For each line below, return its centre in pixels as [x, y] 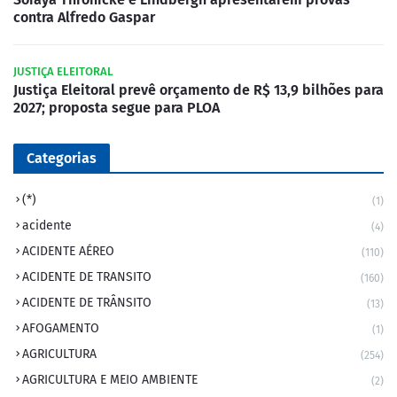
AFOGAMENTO [61, 328]
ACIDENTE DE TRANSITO [87, 276]
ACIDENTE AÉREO [68, 251]
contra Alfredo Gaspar [84, 17]
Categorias [62, 158]
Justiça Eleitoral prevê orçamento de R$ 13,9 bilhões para [198, 90]
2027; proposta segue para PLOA [117, 107]
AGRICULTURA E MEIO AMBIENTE [110, 379]
